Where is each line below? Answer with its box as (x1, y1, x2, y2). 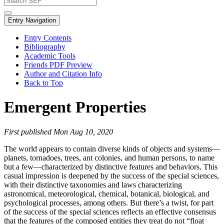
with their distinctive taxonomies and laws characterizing (4, 180, 182, 189)
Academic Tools (24, 51, 75, 60)
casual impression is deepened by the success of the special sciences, (4, 171, 219, 180)
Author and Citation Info (24, 69, 102, 78)
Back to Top (24, 78, 63, 87)
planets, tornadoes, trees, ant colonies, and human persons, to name (4, 153, 214, 162)
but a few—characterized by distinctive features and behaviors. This (4, 162, 217, 171)
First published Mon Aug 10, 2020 (4, 127, 113, 136)
